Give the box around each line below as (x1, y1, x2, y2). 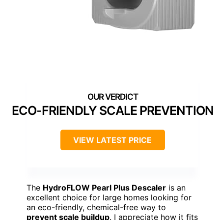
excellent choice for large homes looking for (27, 192, 192, 203)
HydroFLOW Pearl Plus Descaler (43, 183, 166, 193)
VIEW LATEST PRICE (73, 135, 152, 145)
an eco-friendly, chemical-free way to (27, 202, 166, 213)
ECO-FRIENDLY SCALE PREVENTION (11, 103, 214, 118)
